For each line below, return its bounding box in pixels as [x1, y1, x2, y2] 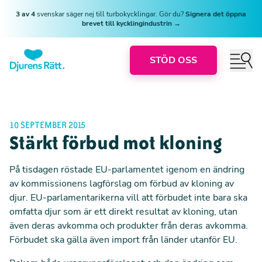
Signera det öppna [185, 9, 246, 19]
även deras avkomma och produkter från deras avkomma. [9, 219, 248, 232]
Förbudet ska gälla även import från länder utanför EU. [9, 233, 237, 246]
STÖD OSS [150, 54, 197, 67]
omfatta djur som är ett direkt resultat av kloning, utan [9, 205, 237, 218]
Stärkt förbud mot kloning [9, 132, 222, 154]
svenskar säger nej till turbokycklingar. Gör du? [37, 9, 185, 19]
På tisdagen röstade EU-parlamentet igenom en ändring [9, 163, 244, 176]
